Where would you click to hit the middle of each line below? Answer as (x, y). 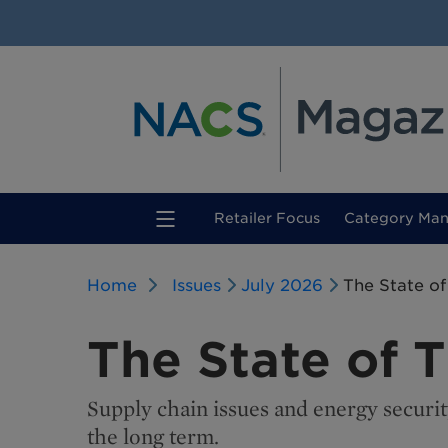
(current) (351, 217)
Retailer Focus (267, 218)
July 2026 (282, 285)
